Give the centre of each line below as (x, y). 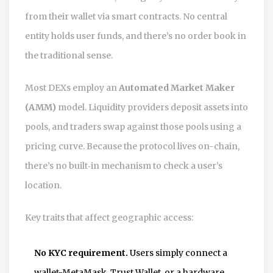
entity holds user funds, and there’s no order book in (136, 36)
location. (43, 185)
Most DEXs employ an (72, 87)
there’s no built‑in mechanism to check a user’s (124, 165)
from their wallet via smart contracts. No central (126, 16)
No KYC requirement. (81, 253)
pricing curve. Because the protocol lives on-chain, (132, 146)
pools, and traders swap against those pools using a (133, 126)
